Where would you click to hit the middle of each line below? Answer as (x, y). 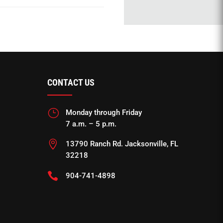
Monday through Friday (104, 112)
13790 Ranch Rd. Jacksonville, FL (122, 144)
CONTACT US (71, 82)
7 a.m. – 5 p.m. (91, 124)
